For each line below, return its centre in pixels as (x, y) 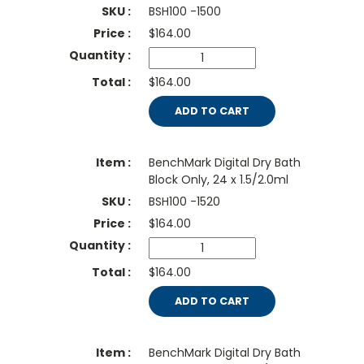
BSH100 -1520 (184, 202)
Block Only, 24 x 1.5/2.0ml (218, 180)
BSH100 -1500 (184, 12)
